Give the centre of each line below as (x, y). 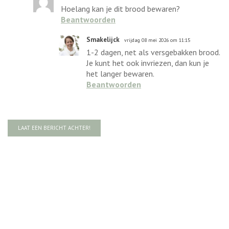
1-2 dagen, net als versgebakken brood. (153, 52)
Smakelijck (103, 40)
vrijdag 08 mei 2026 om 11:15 (157, 40)
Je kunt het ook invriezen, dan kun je (148, 63)
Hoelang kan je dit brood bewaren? (120, 9)
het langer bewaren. (120, 74)
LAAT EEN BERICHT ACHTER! (54, 128)
